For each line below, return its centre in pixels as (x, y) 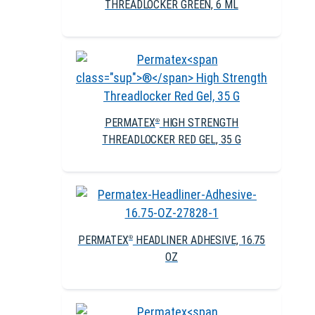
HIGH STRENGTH (199, 123)
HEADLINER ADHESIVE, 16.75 (199, 240)
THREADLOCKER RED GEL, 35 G (172, 140)
